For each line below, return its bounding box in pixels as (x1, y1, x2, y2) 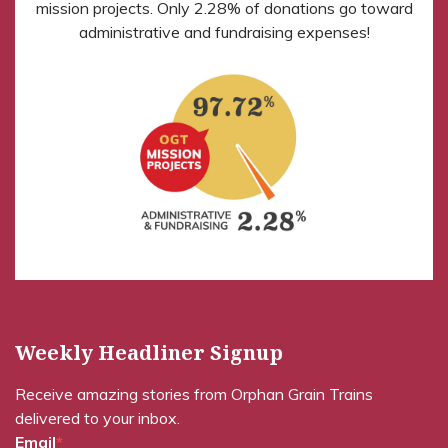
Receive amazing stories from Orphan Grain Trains (15, 383, 373, 404)
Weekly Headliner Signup (15, 338, 283, 366)
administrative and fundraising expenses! (78, 21, 370, 42)
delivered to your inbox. (15, 407, 180, 428)
